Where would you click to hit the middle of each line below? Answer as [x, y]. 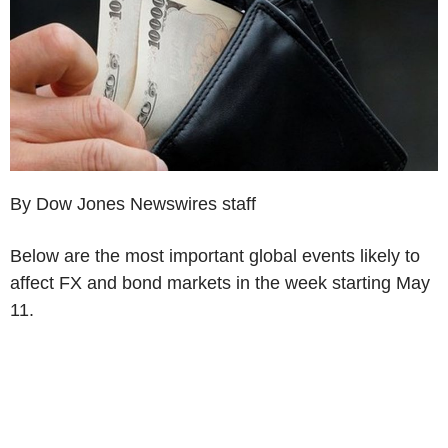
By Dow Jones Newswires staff [133, 203]
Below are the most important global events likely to [215, 255]
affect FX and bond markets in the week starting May [220, 282]
